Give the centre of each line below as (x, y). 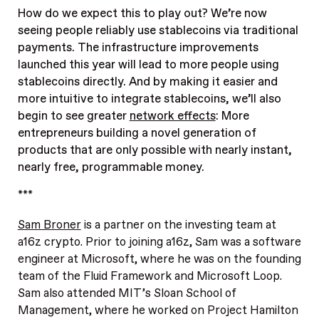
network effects (172, 116)
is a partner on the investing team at (178, 225)
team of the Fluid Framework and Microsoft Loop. (150, 276)
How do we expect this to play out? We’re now (142, 13)
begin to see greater (73, 116)
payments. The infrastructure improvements (138, 47)
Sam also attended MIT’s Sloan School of (127, 293)
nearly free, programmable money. (111, 167)
